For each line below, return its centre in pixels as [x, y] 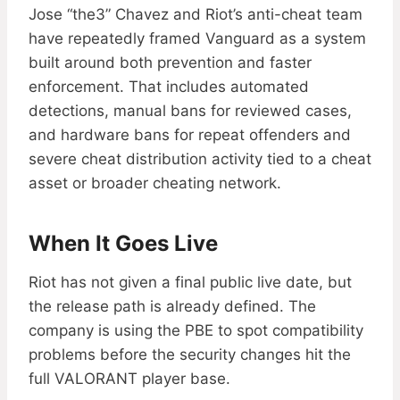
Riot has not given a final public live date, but [190, 283]
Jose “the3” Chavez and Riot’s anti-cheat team [196, 15]
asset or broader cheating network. [155, 183]
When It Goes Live [123, 244]
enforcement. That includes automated [169, 87]
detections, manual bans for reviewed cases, [190, 111]
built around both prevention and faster [170, 63]
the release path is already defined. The [172, 307]
